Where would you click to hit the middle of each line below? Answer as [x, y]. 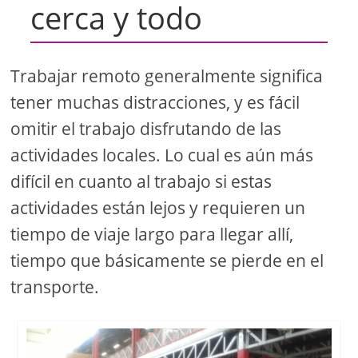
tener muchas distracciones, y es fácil [155, 103]
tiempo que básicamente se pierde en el [167, 261]
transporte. [55, 287]
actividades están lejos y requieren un [158, 208]
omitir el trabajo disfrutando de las [146, 129]
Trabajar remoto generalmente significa [167, 76]
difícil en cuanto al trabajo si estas [141, 182]
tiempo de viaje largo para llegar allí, [152, 235]
